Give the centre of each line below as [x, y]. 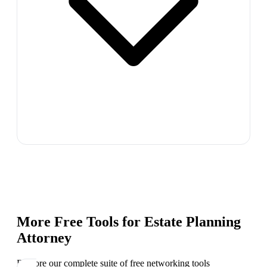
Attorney [44, 237]
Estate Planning [193, 221]
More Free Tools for [80, 221]
